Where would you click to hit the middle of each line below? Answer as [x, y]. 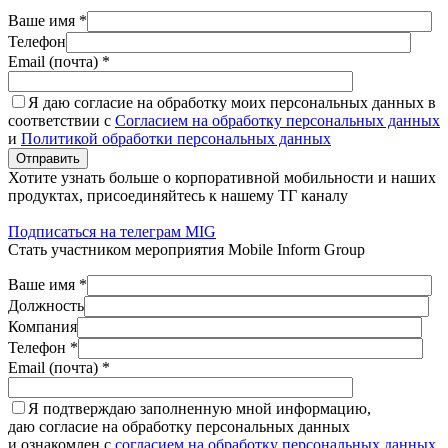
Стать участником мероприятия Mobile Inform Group [186, 249]
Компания [42, 326]
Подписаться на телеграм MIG [112, 231]
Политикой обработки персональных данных [176, 138]
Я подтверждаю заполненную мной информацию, [199, 408]
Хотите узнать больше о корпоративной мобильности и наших [222, 177]
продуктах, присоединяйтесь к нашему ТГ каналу [178, 195]
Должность [46, 305]
